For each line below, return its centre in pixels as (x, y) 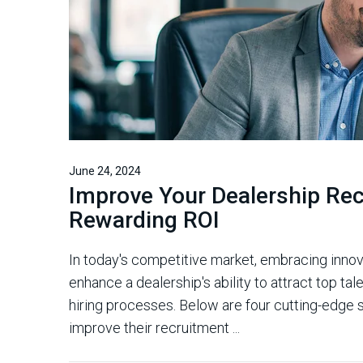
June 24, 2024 (105, 171)
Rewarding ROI (144, 220)
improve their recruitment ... (154, 328)
